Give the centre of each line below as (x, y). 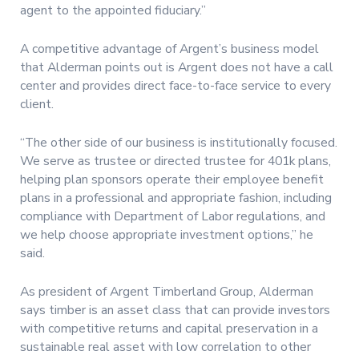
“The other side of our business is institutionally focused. (179, 143)
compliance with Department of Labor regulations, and (173, 217)
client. (37, 105)
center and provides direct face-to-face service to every (175, 86)
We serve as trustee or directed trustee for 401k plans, (175, 161)
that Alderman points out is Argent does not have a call (177, 68)
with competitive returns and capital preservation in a (169, 329)
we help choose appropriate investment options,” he (167, 235)
